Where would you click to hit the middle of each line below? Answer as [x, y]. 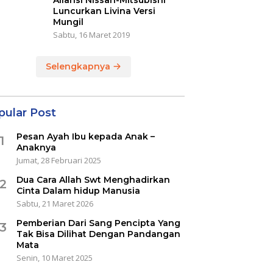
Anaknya [36, 148]
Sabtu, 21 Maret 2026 [55, 204]
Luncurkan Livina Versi [104, 11]
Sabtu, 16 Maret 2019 [91, 35]
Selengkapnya [80, 67]
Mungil [68, 22]
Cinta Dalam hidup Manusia [78, 191]
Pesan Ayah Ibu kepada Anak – [85, 137]
